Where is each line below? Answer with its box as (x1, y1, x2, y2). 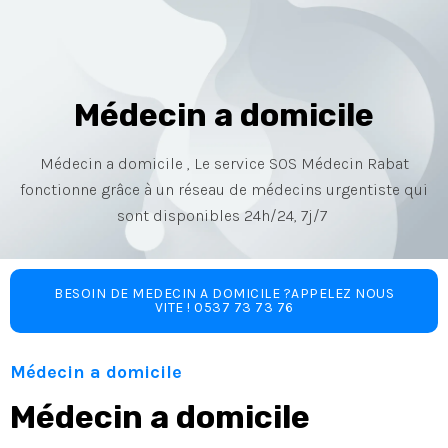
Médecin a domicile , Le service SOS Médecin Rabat (39, 154, 409, 173)
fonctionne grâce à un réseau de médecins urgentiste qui (20, 180, 428, 199)
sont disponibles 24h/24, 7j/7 (117, 206, 331, 225)
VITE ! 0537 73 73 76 (154, 299, 294, 316)
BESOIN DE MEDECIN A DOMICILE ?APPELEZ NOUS (54, 285, 394, 302)
